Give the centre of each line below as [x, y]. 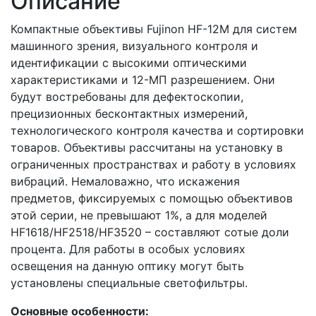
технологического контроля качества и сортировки [157, 130]
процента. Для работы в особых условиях [128, 249]
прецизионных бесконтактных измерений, [129, 114]
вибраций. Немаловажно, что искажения [125, 181]
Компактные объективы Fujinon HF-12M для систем [154, 29]
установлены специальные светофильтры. [129, 283]
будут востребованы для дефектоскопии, [127, 97]
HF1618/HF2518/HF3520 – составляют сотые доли [150, 232]
